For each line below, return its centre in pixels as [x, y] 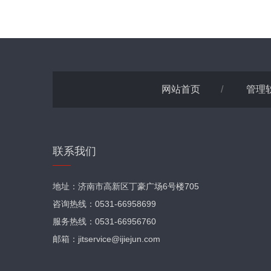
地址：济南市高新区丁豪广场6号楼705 [126, 186]
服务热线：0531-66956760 [104, 221]
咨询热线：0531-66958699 [104, 204]
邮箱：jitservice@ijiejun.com [106, 239]
